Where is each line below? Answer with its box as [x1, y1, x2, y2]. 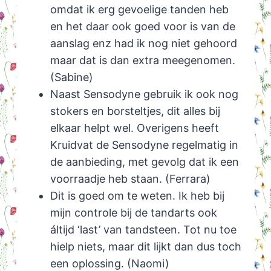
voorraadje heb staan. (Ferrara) [50, 172, 211, 186]
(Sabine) [50, 71, 93, 84]
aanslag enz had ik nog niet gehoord [50, 37, 237, 50]
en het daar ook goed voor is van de [50, 20, 235, 33]
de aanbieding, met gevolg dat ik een [50, 155, 239, 169]
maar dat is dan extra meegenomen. [50, 54, 235, 67]
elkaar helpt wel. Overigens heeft [50, 122, 219, 135]
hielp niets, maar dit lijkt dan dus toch [50, 240, 241, 253]
